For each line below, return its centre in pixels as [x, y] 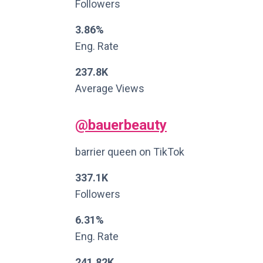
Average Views [110, 88]
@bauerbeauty [121, 125]
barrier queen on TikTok [130, 152]
